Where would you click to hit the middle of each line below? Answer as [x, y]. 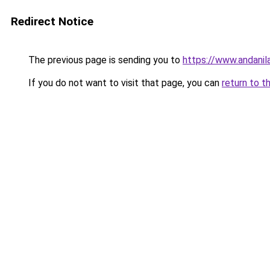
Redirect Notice [52, 21]
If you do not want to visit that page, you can [124, 83]
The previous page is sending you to [104, 60]
